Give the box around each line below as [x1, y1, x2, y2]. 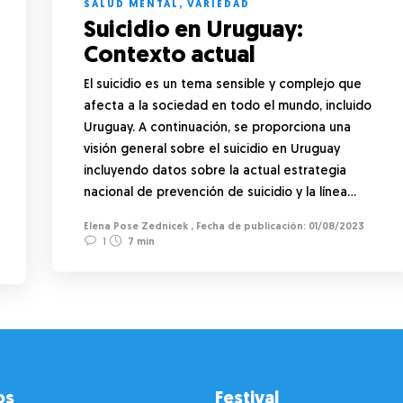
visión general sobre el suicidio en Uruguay [84, 142, 340, 157]
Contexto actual [84, 43, 260, 68]
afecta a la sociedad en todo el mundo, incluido [84, 99, 372, 113]
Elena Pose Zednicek [84, 221, 188, 232]
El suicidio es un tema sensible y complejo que [84, 77, 362, 92]
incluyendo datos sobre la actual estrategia [84, 164, 346, 178]
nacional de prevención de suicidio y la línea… [84, 185, 356, 200]
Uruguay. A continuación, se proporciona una [84, 121, 351, 135]
